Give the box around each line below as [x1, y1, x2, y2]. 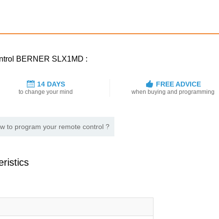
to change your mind [19, 88, 73, 96]
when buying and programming [131, 88, 215, 96]
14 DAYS [37, 80, 65, 88]
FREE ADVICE [155, 80, 201, 88]
